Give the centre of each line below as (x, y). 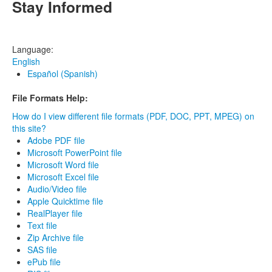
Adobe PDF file (56, 141)
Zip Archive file (56, 238)
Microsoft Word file (63, 165)
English (26, 62)
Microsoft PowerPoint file (75, 153)
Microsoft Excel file (63, 177)
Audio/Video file (57, 189)
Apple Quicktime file (65, 201)
